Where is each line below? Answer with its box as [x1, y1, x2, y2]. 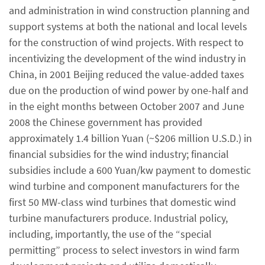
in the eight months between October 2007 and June [9, 99, 244, 113]
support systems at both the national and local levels [9, 19, 247, 33]
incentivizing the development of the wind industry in [9, 51, 246, 65]
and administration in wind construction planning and [9, 3, 250, 17]
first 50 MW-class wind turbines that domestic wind [9, 195, 236, 209]
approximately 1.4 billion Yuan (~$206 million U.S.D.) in [9, 131, 252, 145]
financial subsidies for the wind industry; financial [9, 147, 229, 161]
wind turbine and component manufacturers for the [9, 179, 240, 193]
